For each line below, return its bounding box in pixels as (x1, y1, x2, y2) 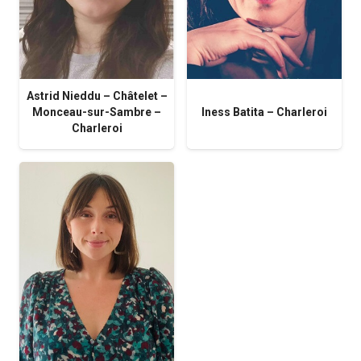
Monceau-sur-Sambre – (32, 106, 161, 119)
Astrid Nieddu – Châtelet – (26, 89, 168, 103)
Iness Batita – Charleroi (201, 106, 327, 119)
